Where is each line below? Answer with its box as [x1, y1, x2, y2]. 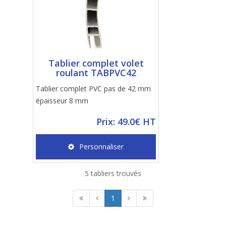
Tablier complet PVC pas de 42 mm [36, 84, 151, 93]
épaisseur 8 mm [36, 96, 88, 105]
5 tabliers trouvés [85, 168, 141, 178]
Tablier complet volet [48, 57, 144, 69]
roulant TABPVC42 [55, 67, 136, 79]
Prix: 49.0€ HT [96, 116, 156, 128]
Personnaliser [79, 142, 124, 151]
